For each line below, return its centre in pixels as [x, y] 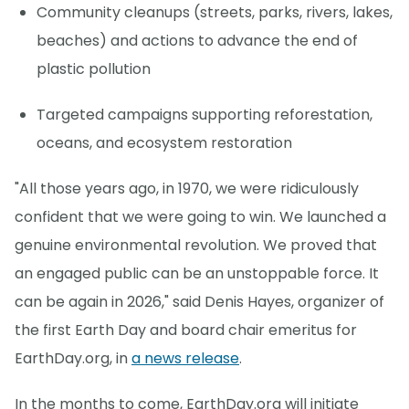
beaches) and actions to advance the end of [197, 41]
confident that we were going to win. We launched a [200, 217]
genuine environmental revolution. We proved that [196, 246]
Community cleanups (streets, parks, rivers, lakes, [215, 13]
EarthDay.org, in [73, 359]
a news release [185, 359]
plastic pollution [94, 69]
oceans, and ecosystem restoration [164, 143]
